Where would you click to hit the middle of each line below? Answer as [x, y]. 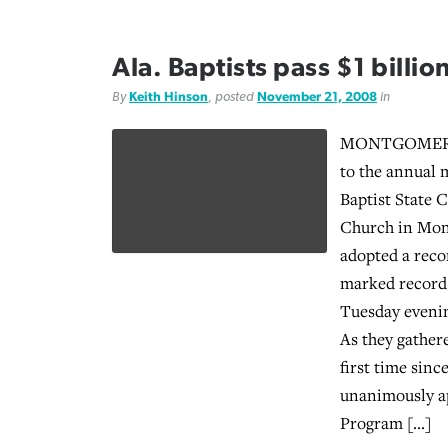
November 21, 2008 [317, 96]
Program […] [386, 422]
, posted [232, 96]
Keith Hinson [168, 96]
